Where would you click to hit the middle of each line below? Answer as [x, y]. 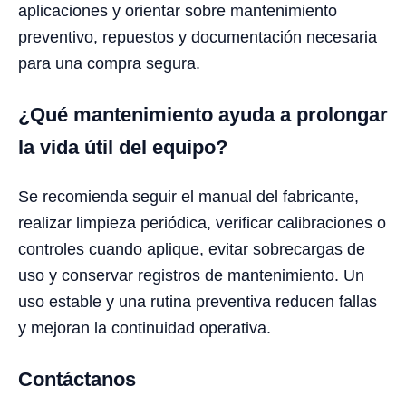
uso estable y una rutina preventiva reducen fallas [198, 302]
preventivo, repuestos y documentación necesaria [198, 38]
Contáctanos [77, 380]
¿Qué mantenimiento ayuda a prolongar [203, 115]
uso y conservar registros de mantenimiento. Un [191, 276]
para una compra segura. [109, 64]
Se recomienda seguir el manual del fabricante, [188, 197]
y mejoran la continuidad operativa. [145, 329]
